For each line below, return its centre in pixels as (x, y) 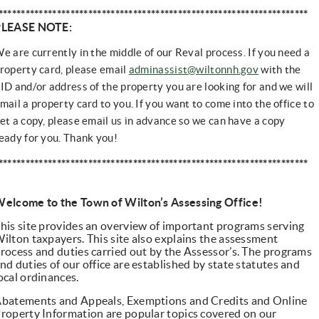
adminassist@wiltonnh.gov (194, 70)
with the (280, 70)
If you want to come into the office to (225, 104)
